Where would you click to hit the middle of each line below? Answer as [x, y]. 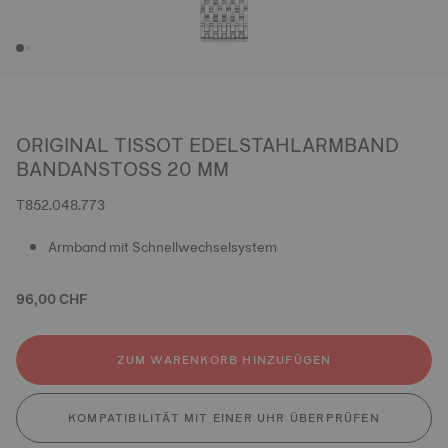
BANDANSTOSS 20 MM [122, 169]
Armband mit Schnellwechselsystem [162, 247]
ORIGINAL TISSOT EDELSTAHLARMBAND [207, 145]
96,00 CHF [52, 299]
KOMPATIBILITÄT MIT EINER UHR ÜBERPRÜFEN [224, 418]
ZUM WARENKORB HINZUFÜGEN [224, 360]
